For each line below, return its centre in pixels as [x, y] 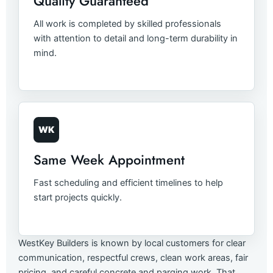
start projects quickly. [78, 198]
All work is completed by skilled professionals [127, 23]
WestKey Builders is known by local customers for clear [132, 243]
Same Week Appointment [109, 160]
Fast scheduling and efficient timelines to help [128, 183]
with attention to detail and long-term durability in [136, 38]
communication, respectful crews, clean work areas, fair [133, 257]
